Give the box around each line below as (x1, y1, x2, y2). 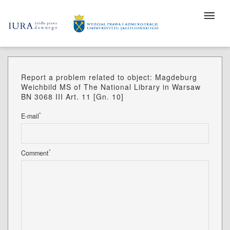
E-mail (21, 111, 39, 121)
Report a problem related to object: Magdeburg (21, 72, 197, 82)
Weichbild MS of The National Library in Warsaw (21, 82, 201, 92)
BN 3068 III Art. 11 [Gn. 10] (21, 91, 124, 102)
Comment (21, 148, 49, 158)
